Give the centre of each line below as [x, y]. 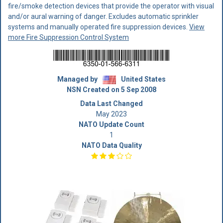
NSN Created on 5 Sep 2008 [111, 90]
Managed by [78, 79]
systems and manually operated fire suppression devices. [99, 27]
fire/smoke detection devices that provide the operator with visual [111, 6]
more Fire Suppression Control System [68, 37]
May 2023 [111, 114]
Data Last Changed [111, 104]
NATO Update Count [111, 124]
